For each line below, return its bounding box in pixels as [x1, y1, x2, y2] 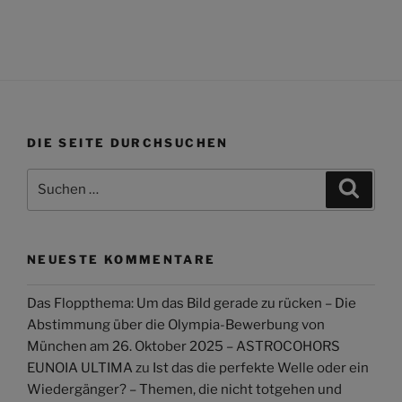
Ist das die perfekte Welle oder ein [153, 359, 369, 376]
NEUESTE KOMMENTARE [27, 251, 216, 267]
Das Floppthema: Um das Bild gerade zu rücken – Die [27, 294, 356, 311]
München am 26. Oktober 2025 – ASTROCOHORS [27, 337, 340, 354]
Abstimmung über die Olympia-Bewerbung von [27, 316, 325, 333]
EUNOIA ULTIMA [27, 359, 133, 376]
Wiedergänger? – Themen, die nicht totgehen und [27, 380, 342, 398]
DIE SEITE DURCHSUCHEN [27, 135, 229, 151]
